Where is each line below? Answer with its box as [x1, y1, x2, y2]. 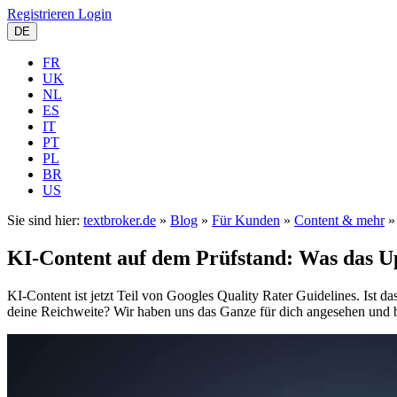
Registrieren [7, 6, 74, 21]
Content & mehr [294, 213, 385, 228]
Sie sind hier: [7, 213, 83, 228]
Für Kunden [212, 213, 280, 228]
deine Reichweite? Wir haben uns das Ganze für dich [7, 303, 307, 319]
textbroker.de [83, 213, 156, 228]
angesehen [307, 303, 369, 319]
